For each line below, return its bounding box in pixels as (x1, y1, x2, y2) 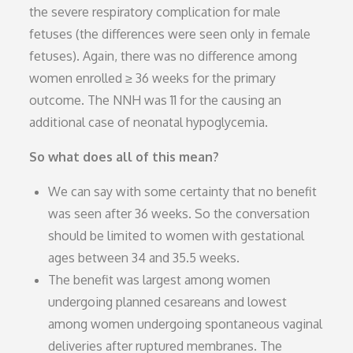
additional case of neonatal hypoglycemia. (29, 113, 269, 130)
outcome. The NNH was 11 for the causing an (29, 91, 282, 108)
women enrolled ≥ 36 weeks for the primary (29, 69, 277, 86)
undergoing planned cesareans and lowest (48, 293, 288, 310)
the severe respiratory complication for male (29, 3, 281, 20)
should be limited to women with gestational (48, 227, 305, 243)
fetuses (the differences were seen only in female (29, 25, 311, 42)
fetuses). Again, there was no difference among (29, 47, 298, 64)
